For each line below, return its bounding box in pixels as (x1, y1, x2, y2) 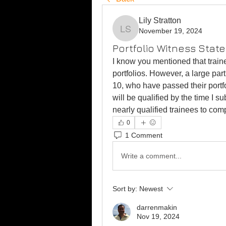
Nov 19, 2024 (137, 212, 180, 220)
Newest (139, 185, 163, 193)
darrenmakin (137, 203, 177, 211)
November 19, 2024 (139, 27, 202, 35)
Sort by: (112, 185, 137, 193)
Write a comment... (121, 151, 182, 160)
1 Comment (125, 131, 162, 139)
